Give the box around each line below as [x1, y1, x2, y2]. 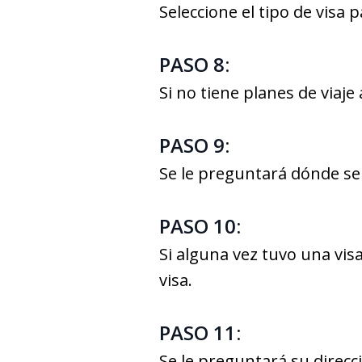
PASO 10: [159, 213, 241, 239]
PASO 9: [159, 132, 229, 158]
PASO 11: [159, 319, 241, 346]
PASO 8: [159, 51, 229, 78]
